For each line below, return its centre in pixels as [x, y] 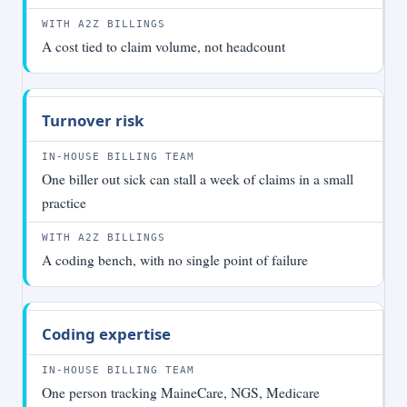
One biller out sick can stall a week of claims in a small [198, 179]
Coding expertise [106, 334]
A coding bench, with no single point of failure [175, 260]
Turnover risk [93, 121]
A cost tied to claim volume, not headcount [164, 47]
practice [64, 203]
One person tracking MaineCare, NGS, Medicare [181, 393]
